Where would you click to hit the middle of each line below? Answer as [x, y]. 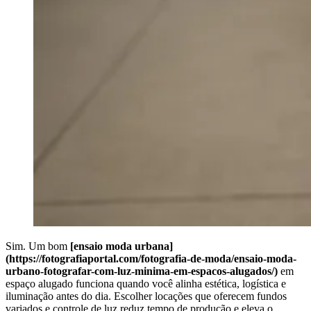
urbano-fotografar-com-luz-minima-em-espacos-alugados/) [142, 271]
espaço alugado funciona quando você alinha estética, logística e [146, 283]
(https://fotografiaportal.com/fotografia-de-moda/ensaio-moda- [151, 258]
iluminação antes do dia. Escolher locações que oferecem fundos [146, 296]
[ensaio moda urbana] [121, 246]
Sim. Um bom [38, 246]
